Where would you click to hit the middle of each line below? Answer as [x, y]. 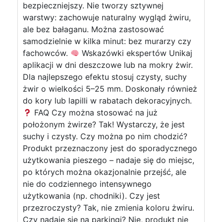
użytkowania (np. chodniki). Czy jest [91, 196]
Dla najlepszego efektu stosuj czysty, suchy [105, 77]
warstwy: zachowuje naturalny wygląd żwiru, [107, 17]
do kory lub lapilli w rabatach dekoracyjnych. [107, 101]
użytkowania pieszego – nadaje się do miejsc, [109, 160]
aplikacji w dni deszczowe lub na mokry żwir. [108, 65]
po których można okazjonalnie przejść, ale [105, 172]
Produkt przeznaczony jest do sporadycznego [110, 148]
